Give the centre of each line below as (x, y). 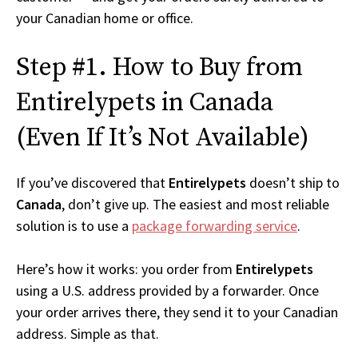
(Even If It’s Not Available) (163, 139)
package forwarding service (215, 226)
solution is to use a (74, 226)
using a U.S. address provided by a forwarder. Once (167, 291)
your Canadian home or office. (105, 18)
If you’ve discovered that (92, 183)
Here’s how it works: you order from (126, 269)
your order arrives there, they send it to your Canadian (177, 312)
